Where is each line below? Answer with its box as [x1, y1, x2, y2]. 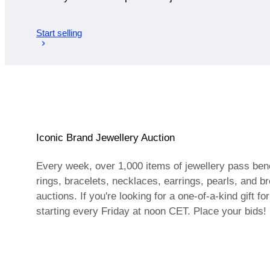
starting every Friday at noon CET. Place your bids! [36, 206, 266, 218]
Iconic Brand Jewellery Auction [36, 132, 175, 144]
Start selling [36, 27, 82, 38]
